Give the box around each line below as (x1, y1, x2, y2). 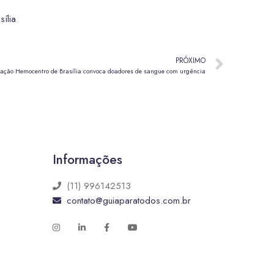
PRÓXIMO (176, 54, 206, 66)
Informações (53, 150, 122, 169)
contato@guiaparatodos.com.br (66, 194, 191, 207)
